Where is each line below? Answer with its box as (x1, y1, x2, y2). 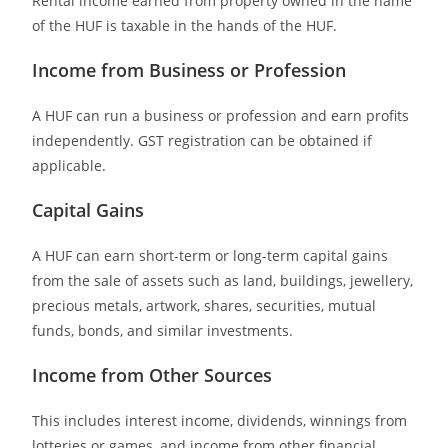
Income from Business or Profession (32, 57, 347, 82)
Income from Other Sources (32, 362, 273, 387)
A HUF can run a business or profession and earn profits (32, 105, 410, 125)
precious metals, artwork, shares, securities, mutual (32, 295, 377, 315)
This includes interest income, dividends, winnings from (32, 410, 408, 430)
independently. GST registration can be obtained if (32, 130, 373, 150)
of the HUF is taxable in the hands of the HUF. (32, 15, 338, 35)
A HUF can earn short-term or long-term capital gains (32, 245, 389, 265)
